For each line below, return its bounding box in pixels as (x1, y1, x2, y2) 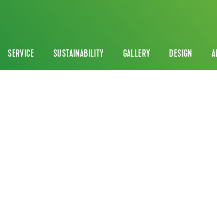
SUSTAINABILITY (53, 49, 104, 59)
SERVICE (8, 49, 34, 59)
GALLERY (123, 49, 150, 59)
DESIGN (169, 49, 192, 59)
